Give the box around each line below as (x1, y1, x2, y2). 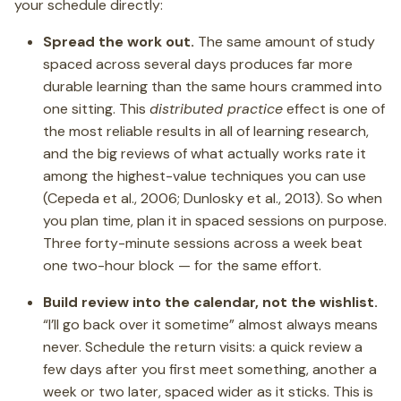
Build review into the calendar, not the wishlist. (43, 293, 378, 311)
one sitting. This (43, 99, 149, 118)
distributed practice (149, 99, 283, 118)
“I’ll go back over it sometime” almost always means (43, 315, 378, 334)
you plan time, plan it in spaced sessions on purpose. (43, 211, 387, 230)
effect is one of (283, 99, 385, 118)
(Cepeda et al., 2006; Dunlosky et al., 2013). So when (43, 189, 382, 208)
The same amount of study (194, 32, 375, 51)
